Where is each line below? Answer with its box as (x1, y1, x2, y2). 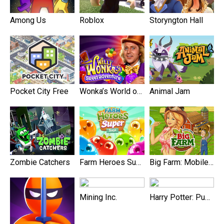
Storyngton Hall (149, 15, 203, 25)
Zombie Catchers (10, 157, 70, 167)
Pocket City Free (10, 86, 68, 96)
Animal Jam (149, 86, 190, 96)
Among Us (10, 15, 46, 25)
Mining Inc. (79, 192, 117, 202)
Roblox (79, 15, 104, 25)
